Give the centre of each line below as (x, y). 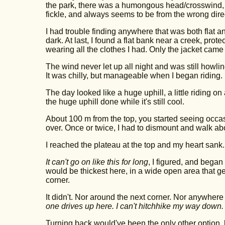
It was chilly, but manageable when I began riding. (134, 76)
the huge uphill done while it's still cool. (115, 102)
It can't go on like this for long (97, 162)
